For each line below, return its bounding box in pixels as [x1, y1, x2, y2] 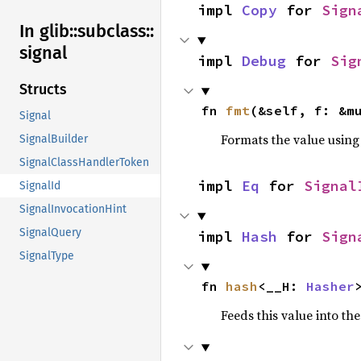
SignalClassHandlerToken [19, 156, 149, 170]
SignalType [19, 249, 74, 263]
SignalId [19, 179, 60, 193]
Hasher [305, 278, 355, 294]
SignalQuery [19, 226, 81, 240]
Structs [19, 81, 67, 99]
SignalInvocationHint [19, 202, 127, 217]
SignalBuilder [19, 132, 88, 147]
